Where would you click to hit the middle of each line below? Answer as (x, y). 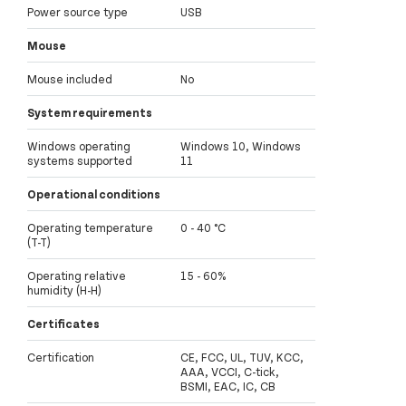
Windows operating (79, 146)
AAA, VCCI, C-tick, (230, 372)
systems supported (80, 161)
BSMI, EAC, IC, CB (228, 387)
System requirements (90, 113)
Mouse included (70, 79)
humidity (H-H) (64, 290)
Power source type (77, 12)
